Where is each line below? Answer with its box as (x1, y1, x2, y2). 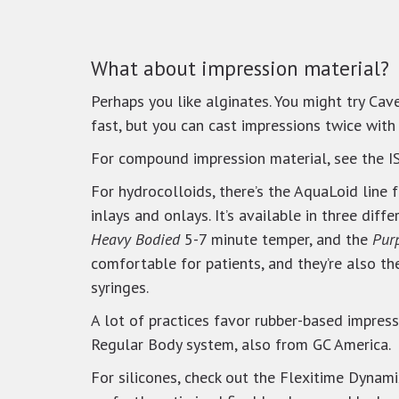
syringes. (91, 276, 149, 297)
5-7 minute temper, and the (180, 228, 372, 249)
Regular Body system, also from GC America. (91, 333, 391, 354)
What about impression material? (91, 54, 389, 81)
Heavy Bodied (91, 228, 180, 249)
